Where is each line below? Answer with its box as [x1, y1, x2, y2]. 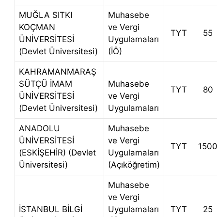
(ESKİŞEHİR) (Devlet [19, 148, 96, 158]
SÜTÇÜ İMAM [19, 79, 72, 89]
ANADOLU [19, 124, 60, 134]
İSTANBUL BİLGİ [19, 204, 82, 215]
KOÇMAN [19, 22, 55, 32]
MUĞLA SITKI [19, 10, 72, 20]
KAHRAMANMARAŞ [19, 67, 96, 77]
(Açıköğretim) [108, 160, 160, 170]
